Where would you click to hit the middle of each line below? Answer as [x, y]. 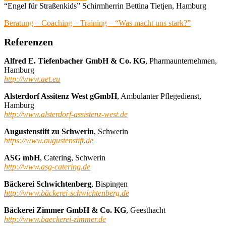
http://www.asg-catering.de [47, 166]
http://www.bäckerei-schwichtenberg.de [67, 193]
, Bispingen [109, 184]
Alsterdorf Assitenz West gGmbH [61, 96]
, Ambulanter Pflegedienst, [159, 96]
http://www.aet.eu [32, 79]
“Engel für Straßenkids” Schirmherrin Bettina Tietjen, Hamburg [105, 6]
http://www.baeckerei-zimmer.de [55, 219]
